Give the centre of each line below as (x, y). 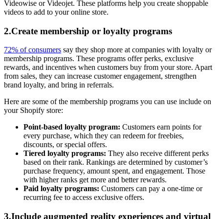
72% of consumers (33, 50)
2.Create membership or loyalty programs (88, 31)
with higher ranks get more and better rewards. (95, 180)
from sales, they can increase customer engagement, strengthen (100, 76)
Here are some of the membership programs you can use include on (108, 102)
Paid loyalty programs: (62, 189)
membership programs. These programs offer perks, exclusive (99, 59)
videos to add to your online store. (56, 12)
